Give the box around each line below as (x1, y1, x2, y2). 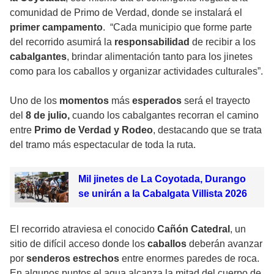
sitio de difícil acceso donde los (10, 238, 147, 249)
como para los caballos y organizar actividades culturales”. (10, 66, 263, 77)
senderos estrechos (26, 253, 122, 264)
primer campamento (10, 22, 103, 33)
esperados (132, 95, 184, 106)
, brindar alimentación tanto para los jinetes (67, 51, 253, 62)
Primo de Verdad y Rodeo (34, 125, 153, 136)
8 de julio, (23, 110, 70, 121)
